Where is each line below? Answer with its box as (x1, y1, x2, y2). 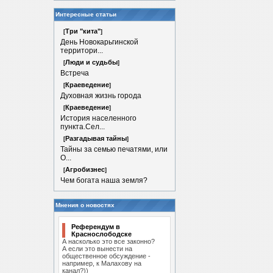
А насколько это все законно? (62, 238, 155, 245)
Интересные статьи (55, 11, 116, 18)
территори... (60, 46, 103, 55)
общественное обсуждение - (62, 252, 151, 260)
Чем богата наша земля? (60, 176, 147, 185)
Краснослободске (71, 230, 132, 238)
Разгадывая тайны (65, 135, 127, 142)
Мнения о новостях (55, 202, 115, 208)
